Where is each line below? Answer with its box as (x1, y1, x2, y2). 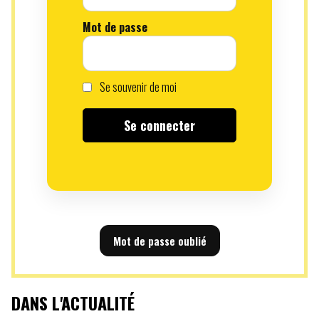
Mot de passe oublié (113, 232, 206, 249)
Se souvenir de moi (98, 78, 177, 95)
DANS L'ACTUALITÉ (11, 289, 135, 315)
